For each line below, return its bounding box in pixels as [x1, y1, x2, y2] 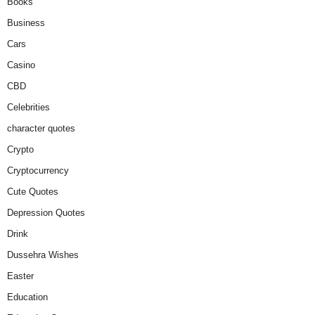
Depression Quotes [7, 207, 85, 218]
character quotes [7, 122, 75, 134]
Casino [7, 59, 35, 70]
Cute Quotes [7, 186, 58, 197]
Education [7, 291, 48, 302]
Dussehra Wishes [7, 249, 79, 260]
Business [7, 17, 45, 28]
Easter [7, 270, 34, 281]
